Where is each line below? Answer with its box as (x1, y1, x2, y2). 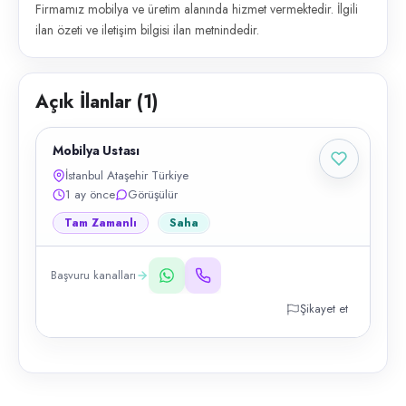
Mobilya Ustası (53, 141, 140, 159)
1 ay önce (65, 186, 115, 203)
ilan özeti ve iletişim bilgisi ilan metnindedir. (35, 21, 259, 39)
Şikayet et (300, 300, 348, 317)
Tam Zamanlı (64, 215, 137, 231)
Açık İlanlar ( (35, 89, 143, 115)
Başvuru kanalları (51, 266, 136, 284)
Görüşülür (128, 186, 178, 203)
